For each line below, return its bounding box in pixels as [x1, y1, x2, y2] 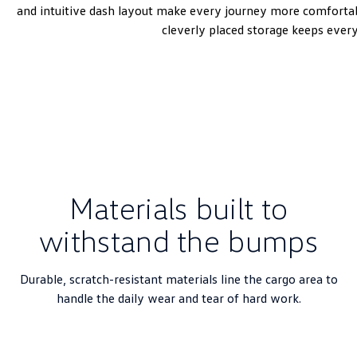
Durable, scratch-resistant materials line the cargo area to [19, 271, 338, 287]
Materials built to [69, 189, 288, 226]
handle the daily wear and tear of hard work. [56, 290, 301, 306]
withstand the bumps [38, 222, 319, 258]
